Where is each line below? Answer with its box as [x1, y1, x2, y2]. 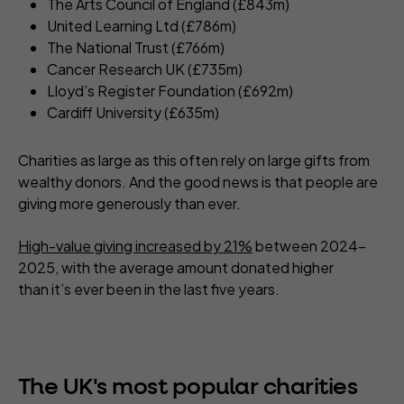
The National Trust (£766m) [47, 38, 227, 58]
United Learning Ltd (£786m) [47, 16, 239, 36]
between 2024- [252, 236, 366, 256]
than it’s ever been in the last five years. [18, 280, 285, 299]
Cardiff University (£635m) [47, 103, 222, 123]
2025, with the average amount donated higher [18, 258, 334, 278]
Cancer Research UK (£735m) [47, 60, 245, 79]
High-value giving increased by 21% [18, 236, 252, 256]
